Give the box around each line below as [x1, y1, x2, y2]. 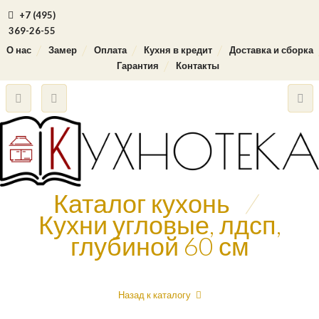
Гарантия [117, 60, 159, 71]
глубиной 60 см [70, 230, 249, 261]
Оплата [93, 44, 127, 56]
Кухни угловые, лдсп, [38, 209, 281, 240]
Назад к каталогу [117, 289, 191, 300]
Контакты [176, 60, 219, 71]
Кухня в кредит [143, 44, 212, 56]
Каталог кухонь [53, 187, 230, 219]
